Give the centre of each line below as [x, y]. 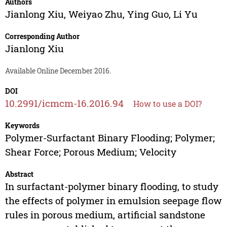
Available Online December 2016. [58, 71]
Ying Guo [148, 14]
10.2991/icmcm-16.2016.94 [64, 103]
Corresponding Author [42, 36]
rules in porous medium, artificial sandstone [105, 215]
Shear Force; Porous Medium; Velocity [90, 152]
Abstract [19, 174]
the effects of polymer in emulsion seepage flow [113, 201]
